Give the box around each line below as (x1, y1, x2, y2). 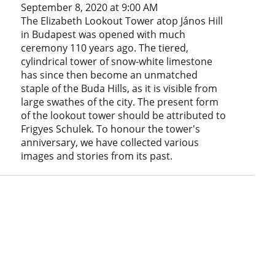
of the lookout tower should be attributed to (21, 108, 227, 122)
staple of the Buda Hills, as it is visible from (21, 81, 218, 95)
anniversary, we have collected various (21, 135, 199, 149)
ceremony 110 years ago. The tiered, (21, 41, 189, 55)
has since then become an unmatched (21, 68, 198, 82)
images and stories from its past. (21, 149, 173, 163)
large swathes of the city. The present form (21, 95, 219, 109)
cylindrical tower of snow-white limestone (21, 54, 213, 68)
